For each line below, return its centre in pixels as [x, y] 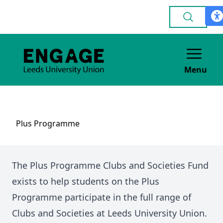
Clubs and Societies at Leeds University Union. [110, 213]
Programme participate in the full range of [102, 197]
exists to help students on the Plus [86, 181]
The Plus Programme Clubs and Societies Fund [110, 165]
